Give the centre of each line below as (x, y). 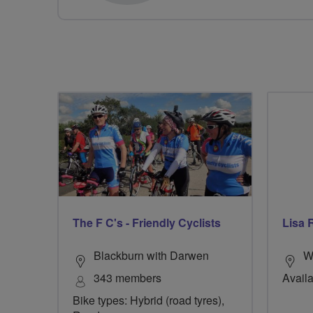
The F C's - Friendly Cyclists (147, 223)
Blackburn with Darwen (151, 256)
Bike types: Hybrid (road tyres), (148, 300)
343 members (128, 278)
